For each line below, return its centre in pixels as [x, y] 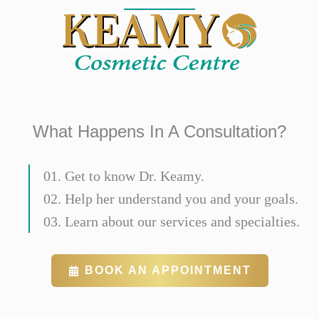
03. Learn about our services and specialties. [172, 222]
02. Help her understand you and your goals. [171, 199]
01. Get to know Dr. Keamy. [124, 176]
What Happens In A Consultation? [159, 132]
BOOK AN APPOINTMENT [168, 271]
